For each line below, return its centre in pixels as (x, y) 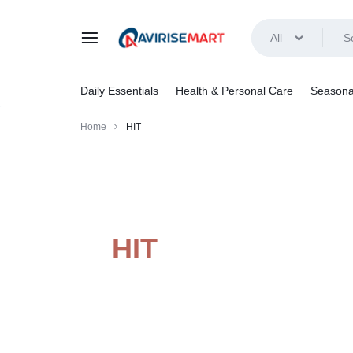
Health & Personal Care (234, 91)
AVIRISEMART (195, 69)
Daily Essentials (119, 91)
